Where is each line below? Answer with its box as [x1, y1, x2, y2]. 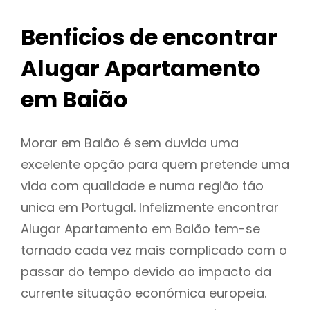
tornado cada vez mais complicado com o [21, 241, 287, 259]
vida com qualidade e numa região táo [21, 177, 264, 195]
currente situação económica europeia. [21, 284, 266, 302]
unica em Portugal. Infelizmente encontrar [21, 199, 279, 217]
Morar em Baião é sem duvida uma [21, 134, 239, 152]
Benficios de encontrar [21, 21, 277, 53]
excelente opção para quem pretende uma [21, 156, 289, 174]
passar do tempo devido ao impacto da [21, 263, 271, 281]
